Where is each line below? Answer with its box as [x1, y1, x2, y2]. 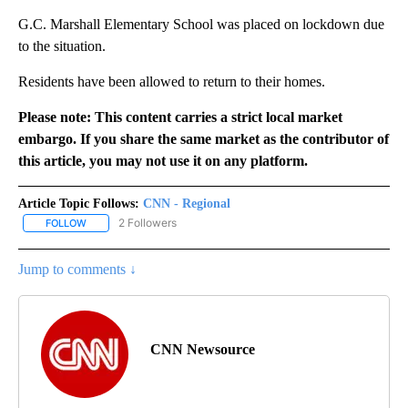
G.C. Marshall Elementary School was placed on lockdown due [18, 15, 384, 32]
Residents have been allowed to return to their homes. [18, 73, 325, 89]
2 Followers [118, 215, 177, 229]
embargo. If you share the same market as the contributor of [18, 130, 389, 147]
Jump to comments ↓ [18, 260, 137, 277]
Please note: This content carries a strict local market [18, 108, 342, 125]
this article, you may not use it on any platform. [18, 152, 308, 168]
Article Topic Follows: [18, 196, 139, 210]
